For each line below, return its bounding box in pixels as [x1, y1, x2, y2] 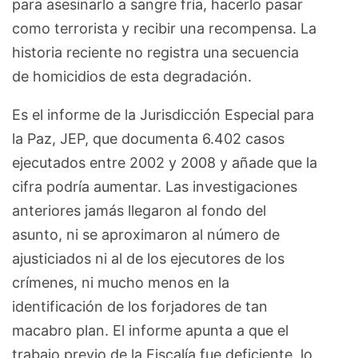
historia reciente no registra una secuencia [12, 43, 299, 61]
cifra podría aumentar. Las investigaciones [12, 177, 297, 195]
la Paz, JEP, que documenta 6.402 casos [12, 129, 284, 147]
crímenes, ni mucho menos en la [12, 273, 229, 291]
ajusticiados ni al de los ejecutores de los [12, 249, 284, 267]
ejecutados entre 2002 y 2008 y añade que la [12, 153, 317, 171]
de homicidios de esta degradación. [12, 67, 252, 85]
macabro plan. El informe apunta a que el [12, 321, 288, 339]
